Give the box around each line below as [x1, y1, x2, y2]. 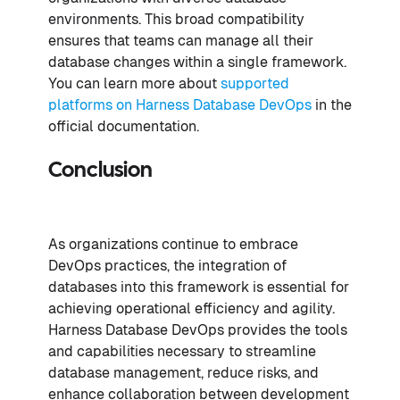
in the [312, 96, 352, 113]
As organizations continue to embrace [48, 235, 298, 253]
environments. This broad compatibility [48, 10, 304, 28]
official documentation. [48, 117, 199, 135]
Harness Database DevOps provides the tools [48, 321, 347, 338]
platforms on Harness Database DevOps [48, 96, 312, 113]
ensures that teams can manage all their [48, 31, 313, 49]
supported [221, 74, 289, 92]
